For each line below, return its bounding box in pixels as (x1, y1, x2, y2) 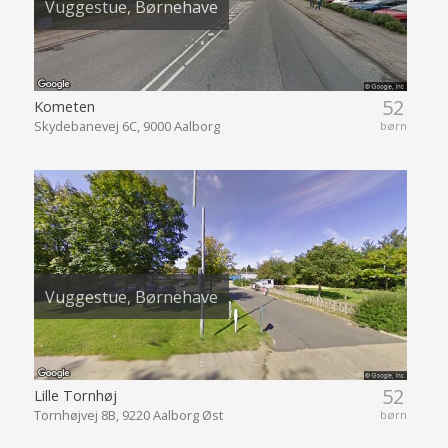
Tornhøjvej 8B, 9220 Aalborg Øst (33, 406, 223, 425)
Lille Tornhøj (33, 385, 117, 406)
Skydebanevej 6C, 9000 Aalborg (33, 117, 220, 136)
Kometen (33, 96, 95, 117)
